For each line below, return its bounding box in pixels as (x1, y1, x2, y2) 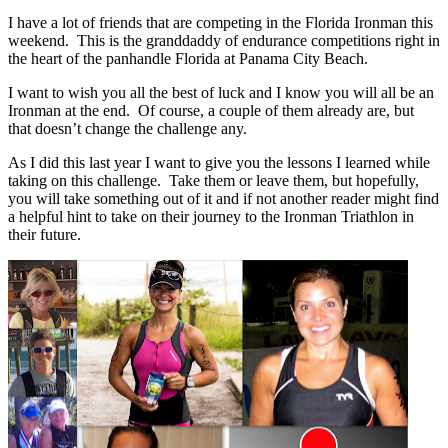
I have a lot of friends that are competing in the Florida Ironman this (8, 13, 433, 31)
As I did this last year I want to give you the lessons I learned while (8, 153, 430, 171)
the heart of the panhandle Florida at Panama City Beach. (8, 49, 368, 67)
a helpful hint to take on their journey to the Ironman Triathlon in (8, 207, 414, 225)
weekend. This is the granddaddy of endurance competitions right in (8, 31, 440, 49)
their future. (8, 225, 81, 243)
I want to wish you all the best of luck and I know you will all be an (8, 83, 434, 101)
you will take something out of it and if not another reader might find (8, 189, 439, 207)
